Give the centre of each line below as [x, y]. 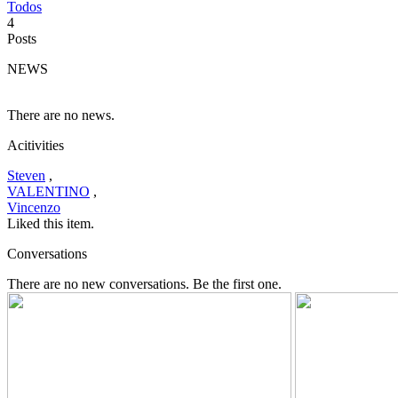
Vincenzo [34, 207]
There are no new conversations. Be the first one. [144, 283]
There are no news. [61, 115]
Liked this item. [51, 223]
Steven [26, 175]
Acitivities [36, 145]
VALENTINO [48, 191]
